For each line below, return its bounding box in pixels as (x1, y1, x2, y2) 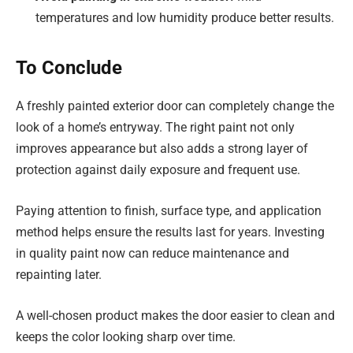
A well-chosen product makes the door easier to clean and (16, 307, 335, 323)
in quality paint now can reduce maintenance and (16, 246, 289, 262)
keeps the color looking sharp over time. (16, 329, 236, 344)
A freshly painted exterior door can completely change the (16, 98, 334, 114)
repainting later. (16, 267, 102, 283)
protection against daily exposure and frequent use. (16, 162, 300, 178)
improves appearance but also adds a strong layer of (16, 141, 308, 157)
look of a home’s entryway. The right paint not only (16, 120, 295, 136)
